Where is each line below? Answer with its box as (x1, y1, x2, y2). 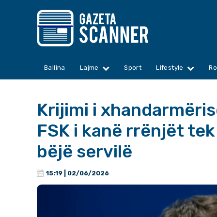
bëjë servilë (37, 141, 132, 162)
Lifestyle (156, 64, 184, 72)
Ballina (44, 64, 65, 72)
